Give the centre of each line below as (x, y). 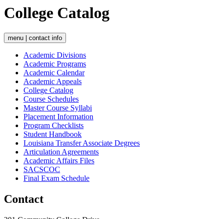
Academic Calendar (54, 72)
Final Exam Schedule (56, 178)
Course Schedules (51, 99)
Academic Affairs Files (59, 160)
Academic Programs (55, 64)
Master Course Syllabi (58, 108)
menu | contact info (35, 38)
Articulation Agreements (61, 152)
